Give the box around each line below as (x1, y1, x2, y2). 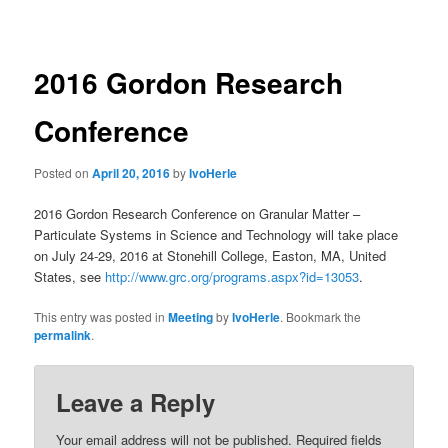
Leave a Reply (56, 385, 216, 420)
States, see (34, 267, 106, 286)
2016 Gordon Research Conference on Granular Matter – (34, 204, 361, 223)
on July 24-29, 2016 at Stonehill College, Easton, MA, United (34, 246, 387, 265)
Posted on (34, 163, 93, 181)
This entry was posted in (34, 308, 169, 326)
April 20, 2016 (92, 163, 171, 182)
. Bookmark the (280, 308, 362, 326)
